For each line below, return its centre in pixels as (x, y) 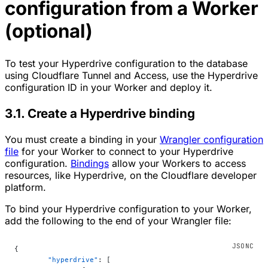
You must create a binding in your (82, 139)
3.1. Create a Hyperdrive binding (100, 113)
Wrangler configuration (211, 139)
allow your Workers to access (177, 163)
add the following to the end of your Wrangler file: (118, 220)
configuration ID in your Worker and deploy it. (109, 88)
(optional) (49, 31)
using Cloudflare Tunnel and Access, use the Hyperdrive (131, 76)
